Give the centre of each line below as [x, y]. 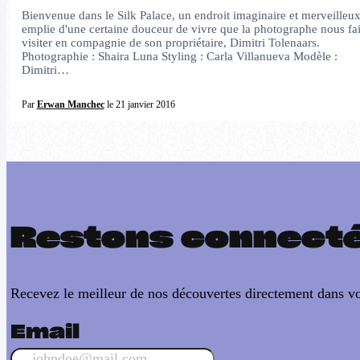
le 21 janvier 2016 [139, 104]
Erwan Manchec [70, 104]
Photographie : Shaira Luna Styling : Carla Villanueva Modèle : [179, 56]
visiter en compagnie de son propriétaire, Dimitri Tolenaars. [170, 42]
